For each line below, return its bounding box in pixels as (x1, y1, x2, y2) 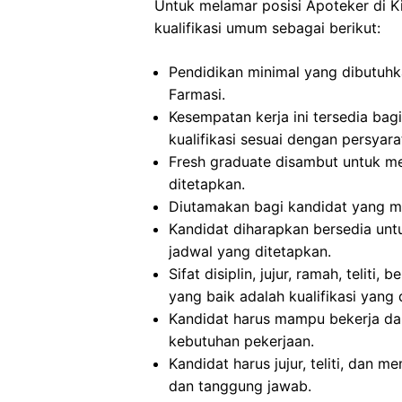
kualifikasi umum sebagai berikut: (154, 19, 380, 37)
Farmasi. (169, 85, 225, 103)
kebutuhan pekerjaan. (169, 332, 314, 350)
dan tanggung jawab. (169, 377, 311, 395)
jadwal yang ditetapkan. (169, 242, 331, 260)
